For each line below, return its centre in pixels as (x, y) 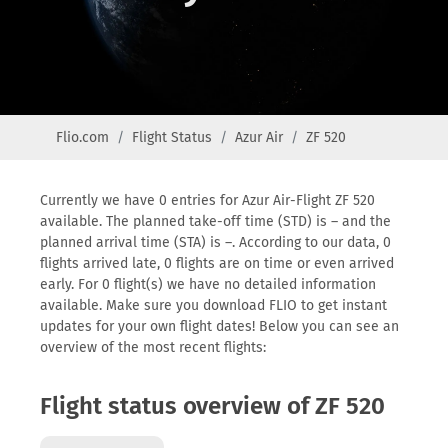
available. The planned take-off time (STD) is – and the (215, 221)
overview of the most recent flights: (153, 347)
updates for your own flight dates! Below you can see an (219, 326)
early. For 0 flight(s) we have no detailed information (208, 284)
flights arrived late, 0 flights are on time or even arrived (217, 263)
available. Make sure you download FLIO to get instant (213, 305)
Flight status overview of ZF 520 (212, 406)
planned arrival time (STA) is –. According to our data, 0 (215, 242)
